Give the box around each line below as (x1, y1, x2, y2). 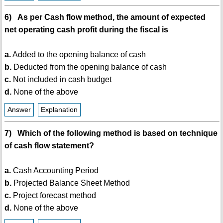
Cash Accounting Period (10, 166, 99, 175)
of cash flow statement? (4, 141, 94, 150)
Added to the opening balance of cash (10, 50, 146, 59)
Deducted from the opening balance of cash (11, 63, 167, 72)
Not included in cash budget (10, 75, 111, 84)
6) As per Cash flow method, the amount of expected (4, 13, 206, 22)
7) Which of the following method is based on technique (4, 129, 218, 138)
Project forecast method (10, 191, 96, 200)
